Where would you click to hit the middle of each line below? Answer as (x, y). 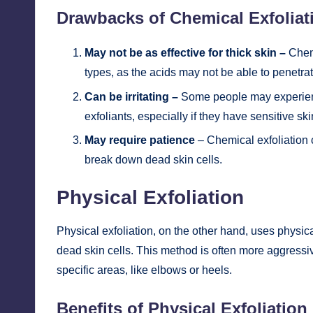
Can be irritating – (131, 96)
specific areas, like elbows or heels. (144, 270)
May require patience (140, 140)
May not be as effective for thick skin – (185, 53)
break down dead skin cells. (153, 160)
